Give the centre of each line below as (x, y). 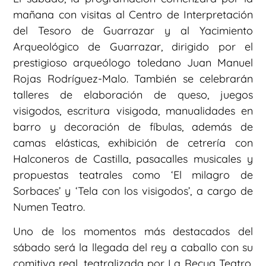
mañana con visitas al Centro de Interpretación (133, 14)
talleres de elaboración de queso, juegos (133, 94)
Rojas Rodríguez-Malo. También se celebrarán (133, 78)
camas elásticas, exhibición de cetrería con (133, 142)
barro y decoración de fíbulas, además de (133, 126)
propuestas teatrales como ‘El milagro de (133, 175)
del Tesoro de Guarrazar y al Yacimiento (133, 30)
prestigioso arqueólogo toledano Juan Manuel (133, 62)
